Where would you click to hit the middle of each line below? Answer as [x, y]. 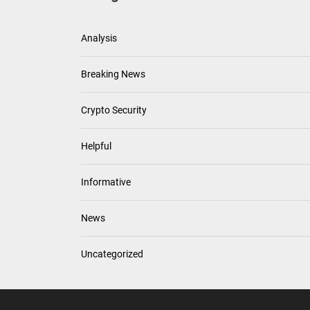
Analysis [99, 38]
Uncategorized [112, 254]
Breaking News [113, 74]
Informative [106, 182]
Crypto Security [114, 110]
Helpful [96, 146]
